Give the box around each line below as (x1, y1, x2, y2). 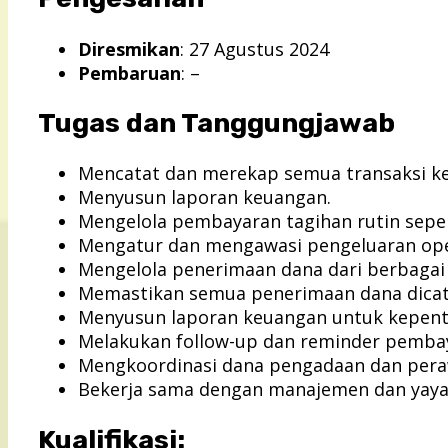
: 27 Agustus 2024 (180, 36, 329, 61)
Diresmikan (78, 36, 180, 61)
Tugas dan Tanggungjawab (38, 107, 395, 140)
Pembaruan (78, 60, 181, 85)
